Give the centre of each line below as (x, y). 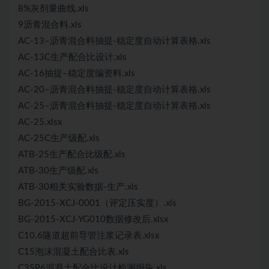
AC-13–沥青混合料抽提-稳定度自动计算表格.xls (114, 41)
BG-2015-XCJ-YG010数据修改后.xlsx (93, 219)
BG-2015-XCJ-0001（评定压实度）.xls (97, 203)
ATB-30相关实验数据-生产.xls (78, 187)
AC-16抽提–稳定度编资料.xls (77, 74)
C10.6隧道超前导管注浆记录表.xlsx (89, 236)
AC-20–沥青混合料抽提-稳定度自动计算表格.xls (114, 90)
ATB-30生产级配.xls (58, 171)
